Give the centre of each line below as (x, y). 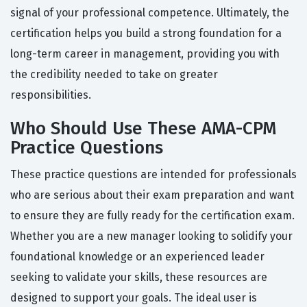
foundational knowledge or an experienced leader (137, 257)
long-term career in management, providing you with (145, 54)
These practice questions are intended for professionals (153, 175)
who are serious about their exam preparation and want (152, 195)
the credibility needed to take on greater (114, 75)
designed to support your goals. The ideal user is (134, 298)
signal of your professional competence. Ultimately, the (150, 13)
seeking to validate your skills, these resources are (139, 278)
